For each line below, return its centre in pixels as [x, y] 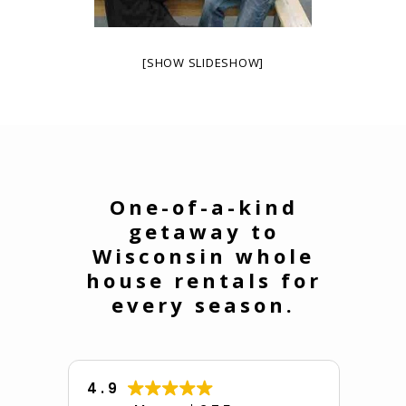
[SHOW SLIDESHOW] [203, 62]
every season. [203, 304]
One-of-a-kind [203, 206]
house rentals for [203, 280]
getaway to [203, 231]
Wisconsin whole [203, 255]
